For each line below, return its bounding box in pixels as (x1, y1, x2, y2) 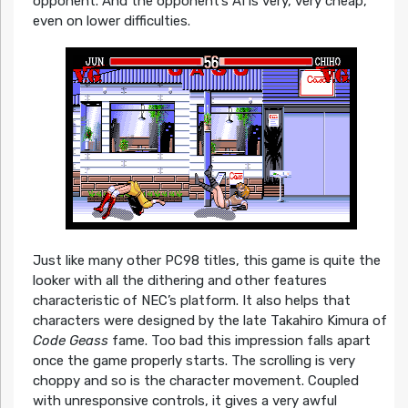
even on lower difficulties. (32, 13, 190, 30)
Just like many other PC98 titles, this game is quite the (32, 251, 381, 269)
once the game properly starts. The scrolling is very (32, 352, 355, 369)
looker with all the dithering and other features (32, 271, 327, 289)
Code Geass (32, 331, 108, 349)
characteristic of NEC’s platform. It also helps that (32, 291, 351, 309)
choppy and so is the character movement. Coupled (32, 372, 359, 389)
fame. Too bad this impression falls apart (107, 331, 371, 349)
